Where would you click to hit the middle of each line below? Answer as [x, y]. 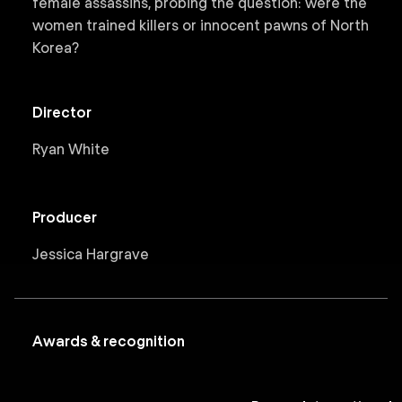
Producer [65, 218]
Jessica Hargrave [91, 254]
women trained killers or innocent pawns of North [201, 26]
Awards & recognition [109, 341]
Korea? [56, 48]
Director [62, 113]
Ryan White [71, 149]
